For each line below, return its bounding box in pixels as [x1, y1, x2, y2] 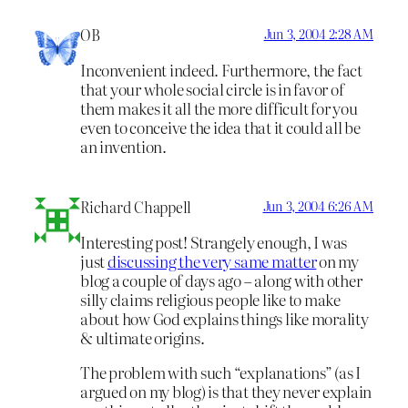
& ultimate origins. [80, 326, 205, 350]
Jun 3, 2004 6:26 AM [262, 197, 373, 216]
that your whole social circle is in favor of [80, 76, 344, 100]
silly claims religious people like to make [80, 288, 341, 311]
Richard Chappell [80, 196, 192, 219]
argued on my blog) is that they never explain [80, 379, 372, 403]
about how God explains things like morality [80, 307, 369, 331]
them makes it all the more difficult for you [80, 96, 358, 119]
